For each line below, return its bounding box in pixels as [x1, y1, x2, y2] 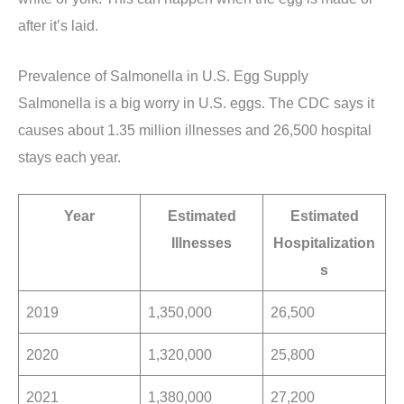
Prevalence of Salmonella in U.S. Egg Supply [18, 68, 308, 85]
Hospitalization [273, 234, 375, 252]
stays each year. [18, 149, 121, 166]
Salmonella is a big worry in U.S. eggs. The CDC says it [18, 95, 374, 112]
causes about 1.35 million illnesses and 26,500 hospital [18, 122, 372, 139]
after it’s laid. [18, 16, 98, 33]
